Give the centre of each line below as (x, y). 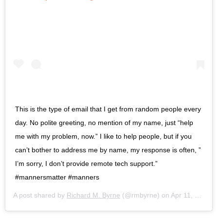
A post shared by (40, 195)
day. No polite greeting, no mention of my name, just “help (104, 122)
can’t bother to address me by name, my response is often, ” (108, 150)
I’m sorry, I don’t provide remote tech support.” (86, 163)
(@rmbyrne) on (145, 195)
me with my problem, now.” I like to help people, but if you (103, 136)
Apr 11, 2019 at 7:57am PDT (183, 195)
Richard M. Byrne (93, 195)
